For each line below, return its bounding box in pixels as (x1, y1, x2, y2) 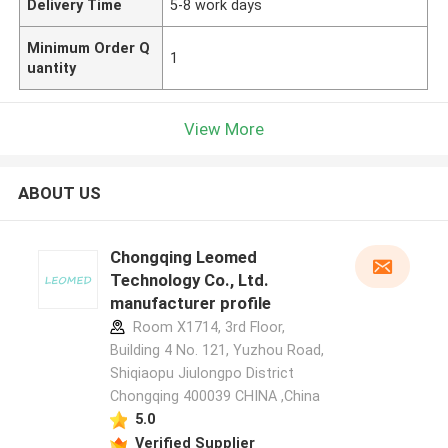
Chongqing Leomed (109, 247, 257, 268)
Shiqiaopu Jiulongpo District (109, 365, 294, 382)
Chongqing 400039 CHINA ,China (109, 388, 320, 405)
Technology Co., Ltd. (109, 270, 269, 291)
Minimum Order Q (27, 39, 151, 56)
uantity (27, 59, 77, 76)
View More (184, 118, 264, 139)
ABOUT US (17, 183, 101, 204)
